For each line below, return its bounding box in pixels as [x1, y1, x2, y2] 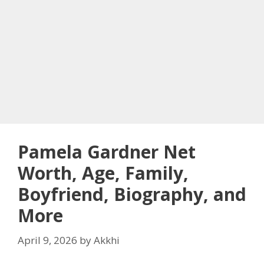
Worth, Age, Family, [18, 161, 189, 185]
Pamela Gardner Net [18, 140, 196, 164]
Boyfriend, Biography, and [18, 182, 246, 206]
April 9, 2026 [18, 233, 77, 247]
